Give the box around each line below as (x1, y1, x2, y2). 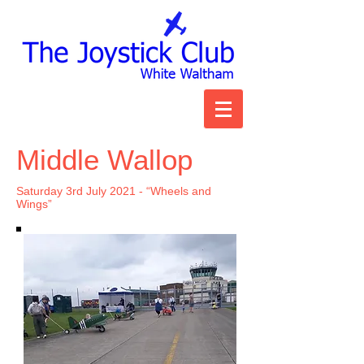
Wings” (16, 197, 52, 210)
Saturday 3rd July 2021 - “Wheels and (16, 184, 211, 197)
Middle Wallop (16, 144, 193, 175)
